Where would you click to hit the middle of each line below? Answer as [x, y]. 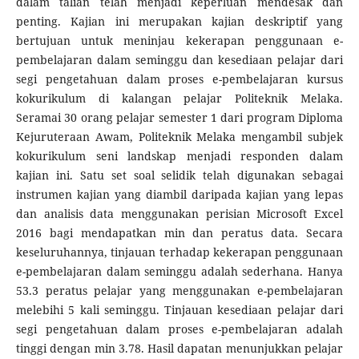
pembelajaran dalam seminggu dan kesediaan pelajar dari [179, 60]
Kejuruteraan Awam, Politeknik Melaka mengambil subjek [179, 137]
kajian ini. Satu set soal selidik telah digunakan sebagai [179, 175]
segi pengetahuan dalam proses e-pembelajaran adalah [179, 329]
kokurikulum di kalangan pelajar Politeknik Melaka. [179, 99]
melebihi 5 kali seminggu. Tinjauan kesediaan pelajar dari [179, 310]
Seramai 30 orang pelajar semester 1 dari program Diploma [179, 118]
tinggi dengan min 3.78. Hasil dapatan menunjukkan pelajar [179, 349]
